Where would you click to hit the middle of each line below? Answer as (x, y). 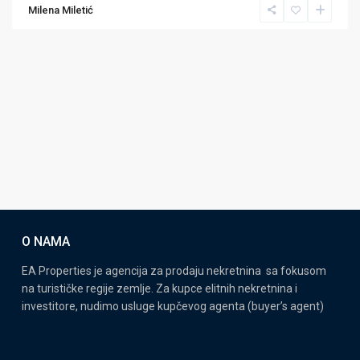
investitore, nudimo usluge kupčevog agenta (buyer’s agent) (173, 306)
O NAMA (46, 241)
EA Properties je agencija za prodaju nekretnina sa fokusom (174, 271)
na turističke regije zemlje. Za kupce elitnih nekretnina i (160, 288)
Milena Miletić (61, 10)
